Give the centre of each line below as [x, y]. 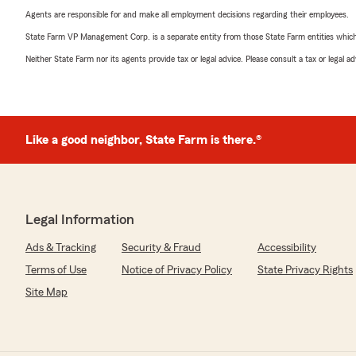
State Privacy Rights [305, 270]
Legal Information [80, 219]
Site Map [46, 292]
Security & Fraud [161, 248]
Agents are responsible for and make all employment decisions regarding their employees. [187, 14]
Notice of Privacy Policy [177, 270]
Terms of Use [56, 270]
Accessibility [287, 248]
